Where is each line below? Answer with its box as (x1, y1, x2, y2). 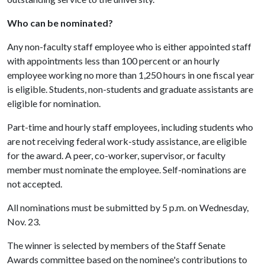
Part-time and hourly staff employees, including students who (7, 121, 253, 132)
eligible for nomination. (7, 98, 101, 109)
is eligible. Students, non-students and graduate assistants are (7, 83, 253, 95)
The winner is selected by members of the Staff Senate (7, 240, 225, 251)
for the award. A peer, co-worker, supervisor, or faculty (7, 150, 225, 161)
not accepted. (7, 178, 62, 189)
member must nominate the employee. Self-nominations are (7, 164, 246, 175)
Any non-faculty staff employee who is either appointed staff (7, 41, 251, 52)
